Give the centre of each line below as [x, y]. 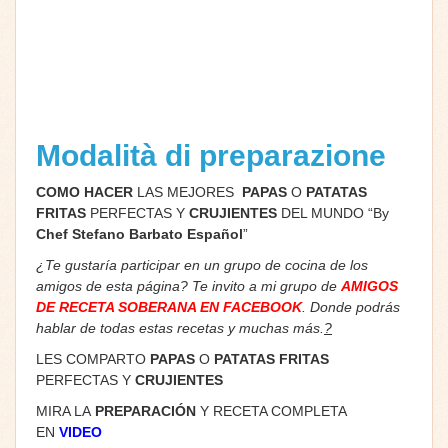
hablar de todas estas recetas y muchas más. [180, 327]
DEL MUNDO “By [333, 212]
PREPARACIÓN [145, 410]
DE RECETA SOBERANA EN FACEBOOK [169, 306]
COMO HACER [84, 191]
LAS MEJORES [187, 191]
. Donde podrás [351, 306]
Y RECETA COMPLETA [271, 410]
